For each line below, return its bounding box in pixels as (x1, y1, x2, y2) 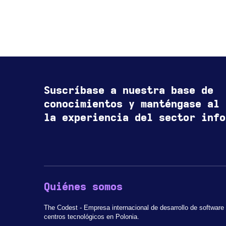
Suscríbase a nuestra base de (43, 86, 213, 96)
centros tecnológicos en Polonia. (43, 213, 139, 221)
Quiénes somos (43, 182, 123, 192)
